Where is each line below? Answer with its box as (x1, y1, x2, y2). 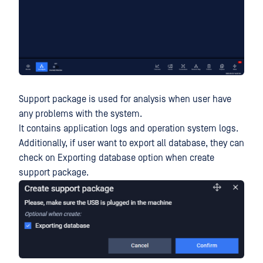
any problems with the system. (19, 109, 142, 119)
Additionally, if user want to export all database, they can (19, 138, 244, 149)
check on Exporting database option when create (19, 153, 214, 163)
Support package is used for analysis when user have (19, 94, 231, 104)
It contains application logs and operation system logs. (19, 123, 238, 134)
